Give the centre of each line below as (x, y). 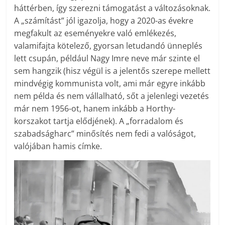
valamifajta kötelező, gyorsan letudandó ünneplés (108, 46)
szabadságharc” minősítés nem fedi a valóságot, (105, 134)
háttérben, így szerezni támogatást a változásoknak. (113, 8)
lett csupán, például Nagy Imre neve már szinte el (107, 59)
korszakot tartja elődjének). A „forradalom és (99, 121)
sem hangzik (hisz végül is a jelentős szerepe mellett (113, 71)
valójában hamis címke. (58, 146)
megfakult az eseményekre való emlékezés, (95, 33)
